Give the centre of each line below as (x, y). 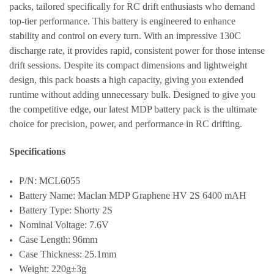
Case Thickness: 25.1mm (68, 254)
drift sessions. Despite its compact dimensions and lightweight (128, 65)
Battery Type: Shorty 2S (66, 210)
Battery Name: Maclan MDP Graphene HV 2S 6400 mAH (133, 195)
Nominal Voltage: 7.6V (64, 225)
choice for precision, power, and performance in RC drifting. (126, 124)
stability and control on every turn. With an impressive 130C (125, 36)
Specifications (37, 151)
